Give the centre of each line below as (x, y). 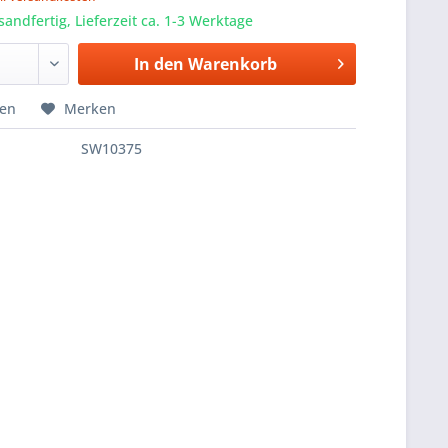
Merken (90, 109)
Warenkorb (232, 64)
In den (158, 64)
